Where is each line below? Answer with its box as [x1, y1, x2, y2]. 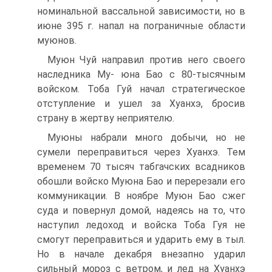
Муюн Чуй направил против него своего [47, 54, 245, 66]
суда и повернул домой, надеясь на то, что [37, 205, 245, 216]
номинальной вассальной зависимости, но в [37, 5, 245, 17]
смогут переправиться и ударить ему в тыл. [37, 234, 245, 245]
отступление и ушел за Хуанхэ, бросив [37, 98, 245, 109]
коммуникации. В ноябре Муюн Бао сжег [37, 190, 245, 202]
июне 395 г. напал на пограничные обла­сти [37, 20, 245, 32]
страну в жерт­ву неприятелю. [37, 112, 174, 124]
